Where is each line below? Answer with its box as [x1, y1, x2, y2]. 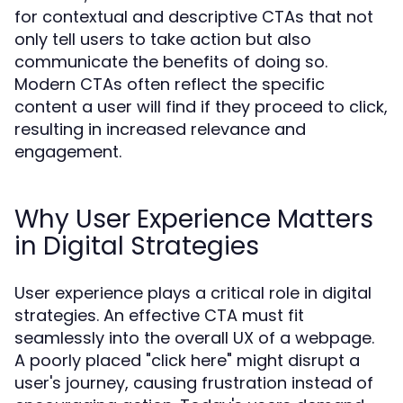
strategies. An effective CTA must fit [14, 304, 304, 327]
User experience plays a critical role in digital [14, 282, 372, 304]
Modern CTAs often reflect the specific [14, 73, 325, 95]
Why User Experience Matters [14, 201, 373, 237]
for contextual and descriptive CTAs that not [14, 5, 373, 28]
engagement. [14, 140, 121, 163]
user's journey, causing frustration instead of [14, 372, 373, 394]
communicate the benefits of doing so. [14, 50, 327, 73]
